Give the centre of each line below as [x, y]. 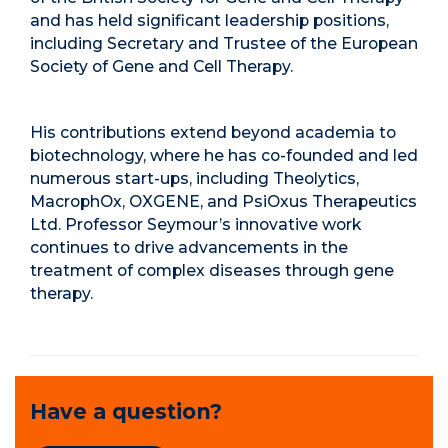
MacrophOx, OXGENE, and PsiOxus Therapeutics [223, 201]
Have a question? [126, 411]
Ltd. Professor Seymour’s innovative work [195, 224]
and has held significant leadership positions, [209, 20]
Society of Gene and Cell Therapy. [161, 66]
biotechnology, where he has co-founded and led [224, 155]
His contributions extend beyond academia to [213, 132]
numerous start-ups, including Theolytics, [194, 178]
